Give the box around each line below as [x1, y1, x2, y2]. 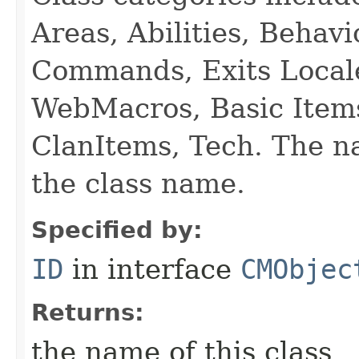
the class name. [31, 167, 245, 200]
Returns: [31, 299, 144, 326]
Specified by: [31, 216, 203, 244]
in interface [63, 253, 240, 285]
